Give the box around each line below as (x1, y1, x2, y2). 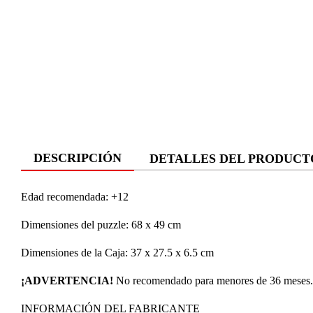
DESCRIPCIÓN (34, 151, 122, 165)
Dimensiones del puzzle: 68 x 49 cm (21, 219, 181, 231)
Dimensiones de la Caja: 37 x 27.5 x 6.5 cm (21, 247, 214, 259)
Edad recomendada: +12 (21, 191, 129, 203)
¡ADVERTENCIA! (21, 275, 113, 286)
